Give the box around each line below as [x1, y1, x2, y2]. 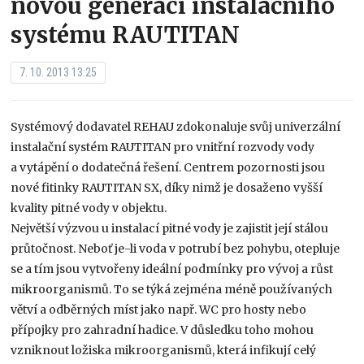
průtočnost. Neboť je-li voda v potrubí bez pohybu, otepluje [11, 240, 340, 256]
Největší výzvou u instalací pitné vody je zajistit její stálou [11, 220, 329, 236]
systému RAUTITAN [11, 19, 240, 50]
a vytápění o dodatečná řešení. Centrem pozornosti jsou [11, 159, 326, 175]
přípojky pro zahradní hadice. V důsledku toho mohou [11, 322, 314, 337]
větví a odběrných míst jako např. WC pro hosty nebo [11, 301, 307, 317]
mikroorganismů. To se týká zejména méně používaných [11, 281, 333, 297]
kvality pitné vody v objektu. [11, 200, 167, 215]
